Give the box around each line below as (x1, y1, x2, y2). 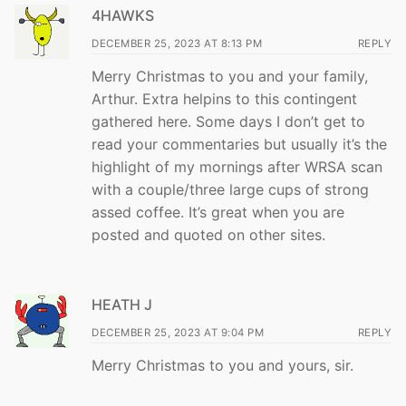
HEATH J (92, 295, 152, 314)
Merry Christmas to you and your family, (92, 66, 368, 85)
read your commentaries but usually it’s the (92, 134, 387, 153)
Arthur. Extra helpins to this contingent (92, 89, 357, 108)
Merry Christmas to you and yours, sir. (92, 355, 353, 374)
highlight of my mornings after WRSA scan (92, 157, 382, 176)
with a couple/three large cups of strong (92, 179, 369, 198)
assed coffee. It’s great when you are (92, 202, 344, 221)
